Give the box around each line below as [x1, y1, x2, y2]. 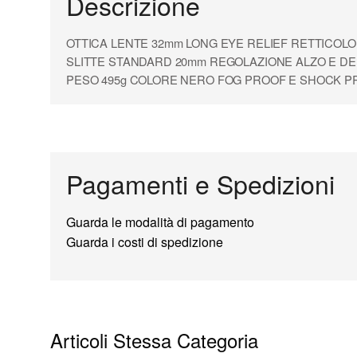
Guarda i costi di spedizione [66, 233, 223, 252]
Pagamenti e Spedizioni [66, 164, 335, 202]
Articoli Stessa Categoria [50, 326, 258, 355]
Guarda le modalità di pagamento [66, 213, 254, 232]
